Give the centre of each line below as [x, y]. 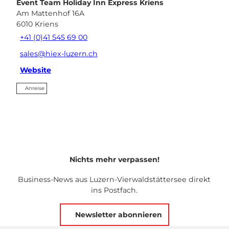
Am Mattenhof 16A [50, 13]
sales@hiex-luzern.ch [59, 54]
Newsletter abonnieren [118, 214]
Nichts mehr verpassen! [114, 159]
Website [36, 70]
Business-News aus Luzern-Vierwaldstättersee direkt [114, 180]
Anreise [35, 88]
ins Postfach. [114, 190]
